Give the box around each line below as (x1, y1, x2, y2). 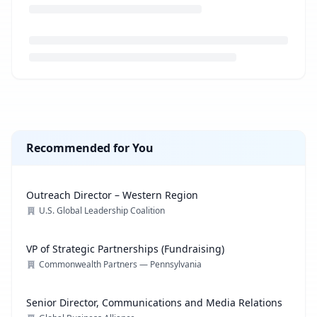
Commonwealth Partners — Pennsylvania (39, 258, 202, 270)
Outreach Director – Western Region (26, 188, 198, 202)
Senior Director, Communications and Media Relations (26, 296, 282, 309)
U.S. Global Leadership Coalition (39, 204, 165, 217)
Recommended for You (26, 140, 154, 156)
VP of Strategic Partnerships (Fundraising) (26, 242, 224, 255)
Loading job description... (11, 79, 146, 95)
